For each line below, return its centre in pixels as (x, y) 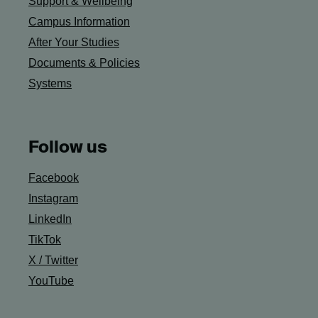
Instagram (53, 198)
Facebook (54, 178)
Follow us (68, 147)
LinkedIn (50, 219)
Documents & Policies (84, 63)
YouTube (51, 281)
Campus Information (79, 22)
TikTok (45, 240)
